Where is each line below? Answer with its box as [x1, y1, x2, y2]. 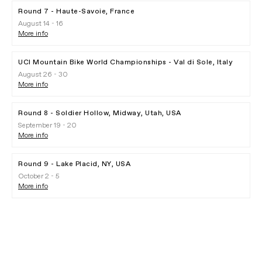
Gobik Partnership [84, 224, 178, 238]
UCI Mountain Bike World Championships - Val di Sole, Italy [18, 57, 233, 67]
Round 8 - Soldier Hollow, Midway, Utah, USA [18, 108, 181, 118]
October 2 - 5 [18, 171, 60, 181]
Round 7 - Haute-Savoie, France [18, 6, 135, 16]
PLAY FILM [124, 242, 159, 251]
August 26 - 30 [18, 70, 68, 80]
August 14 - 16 [18, 19, 63, 29]
